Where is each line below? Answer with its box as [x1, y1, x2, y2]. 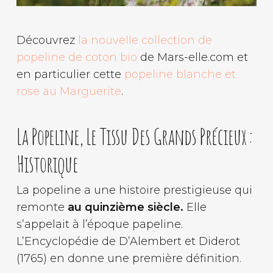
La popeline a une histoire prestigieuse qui [16, 183, 252, 197]
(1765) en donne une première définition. [16, 252, 241, 266]
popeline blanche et [124, 68, 236, 82]
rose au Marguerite [16, 85, 121, 99]
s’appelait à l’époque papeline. [16, 218, 183, 232]
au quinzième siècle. [67, 200, 183, 214]
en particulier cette [16, 68, 124, 82]
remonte [16, 200, 68, 214]
